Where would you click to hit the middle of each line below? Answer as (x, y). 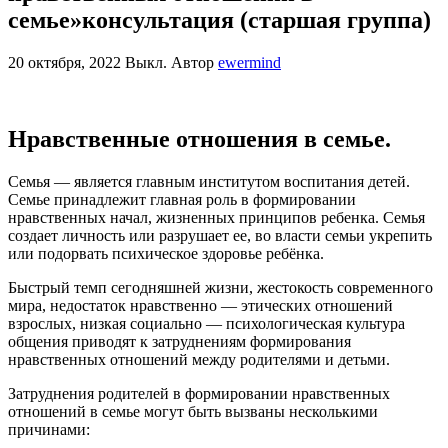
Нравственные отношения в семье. (199, 138)
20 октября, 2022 (66, 62)
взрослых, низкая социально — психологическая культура (206, 323)
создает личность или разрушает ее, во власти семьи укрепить (220, 235)
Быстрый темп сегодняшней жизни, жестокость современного (220, 287)
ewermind (249, 62)
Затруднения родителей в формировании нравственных (199, 393)
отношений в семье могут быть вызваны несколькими (193, 411)
